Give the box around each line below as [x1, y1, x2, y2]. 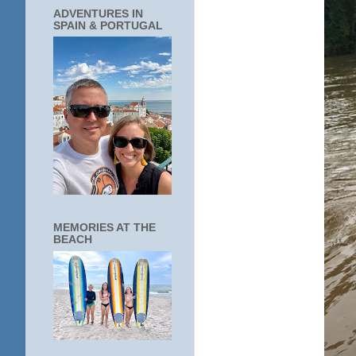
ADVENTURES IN [53, 7, 143, 20]
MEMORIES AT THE [53, 222, 156, 234]
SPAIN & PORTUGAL [53, 19, 163, 32]
